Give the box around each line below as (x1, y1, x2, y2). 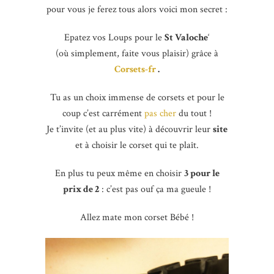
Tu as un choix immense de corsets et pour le (50, 91, 224, 104)
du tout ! (179, 106, 212, 120)
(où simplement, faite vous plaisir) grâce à (56, 46, 218, 60)
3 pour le (183, 166, 220, 180)
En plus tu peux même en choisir (54, 166, 184, 180)
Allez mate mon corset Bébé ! (80, 210, 194, 224)
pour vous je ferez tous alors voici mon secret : (46, 2, 228, 16)
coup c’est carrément (62, 106, 144, 120)
